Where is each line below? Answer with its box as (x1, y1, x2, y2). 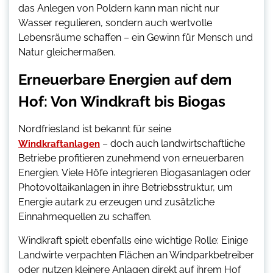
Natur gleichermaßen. (18, 46, 115, 58)
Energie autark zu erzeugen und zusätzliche (18, 196, 214, 208)
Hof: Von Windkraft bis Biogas (18, 93, 225, 111)
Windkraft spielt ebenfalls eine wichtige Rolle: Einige (18, 235, 248, 247)
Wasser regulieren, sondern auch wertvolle (18, 17, 212, 29)
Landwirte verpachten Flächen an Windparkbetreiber (18, 249, 254, 261)
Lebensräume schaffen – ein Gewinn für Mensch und (18, 32, 253, 44)
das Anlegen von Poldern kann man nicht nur (18, 2, 219, 15)
